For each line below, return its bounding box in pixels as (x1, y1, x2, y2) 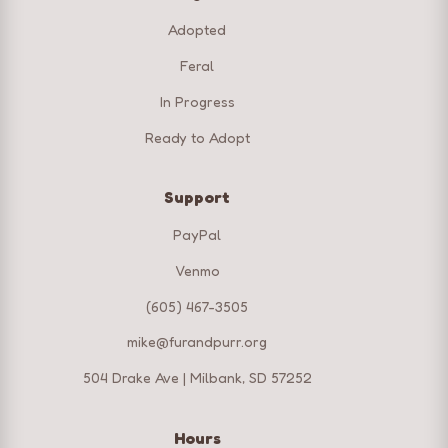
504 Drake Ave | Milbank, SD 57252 (82, 369, 312, 387)
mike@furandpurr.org (127, 333, 268, 351)
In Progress (159, 92, 235, 110)
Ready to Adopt (144, 128, 250, 146)
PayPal (173, 226, 222, 244)
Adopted (168, 21, 227, 39)
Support (164, 187, 231, 208)
